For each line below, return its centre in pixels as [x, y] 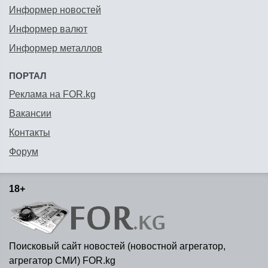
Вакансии [30, 114]
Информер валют [48, 29]
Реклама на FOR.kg [52, 95]
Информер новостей [55, 10]
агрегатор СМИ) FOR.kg [62, 260]
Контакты [30, 133]
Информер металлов [56, 48]
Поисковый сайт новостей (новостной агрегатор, [117, 246]
